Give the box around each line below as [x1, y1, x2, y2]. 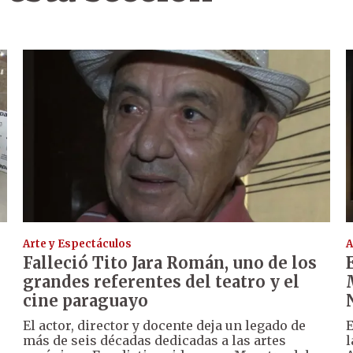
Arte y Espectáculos [23, 237, 132, 251]
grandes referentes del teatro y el [23, 272, 300, 292]
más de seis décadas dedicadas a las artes [23, 333, 287, 349]
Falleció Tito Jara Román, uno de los [23, 253, 318, 273]
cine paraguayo [23, 291, 149, 311]
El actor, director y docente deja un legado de [23, 318, 307, 334]
